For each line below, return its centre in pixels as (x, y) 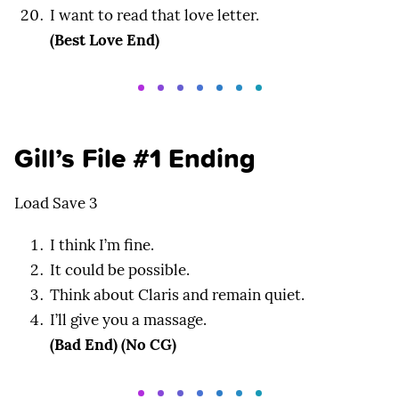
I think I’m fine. (102, 245)
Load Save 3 (56, 204)
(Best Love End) (105, 41)
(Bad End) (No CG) (113, 345)
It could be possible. (120, 270)
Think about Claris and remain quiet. (177, 295)
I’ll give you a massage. (128, 320)
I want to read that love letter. (155, 16)
